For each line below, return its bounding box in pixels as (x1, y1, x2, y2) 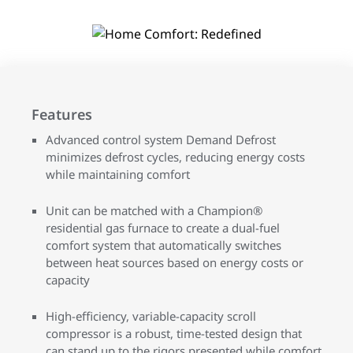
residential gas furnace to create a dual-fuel (46, 219, 280, 236)
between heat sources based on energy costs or (46, 254, 303, 270)
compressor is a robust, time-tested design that (46, 325, 302, 341)
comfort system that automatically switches (46, 236, 281, 253)
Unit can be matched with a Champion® (46, 202, 262, 218)
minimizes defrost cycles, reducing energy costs (46, 148, 305, 165)
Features (32, 104, 92, 124)
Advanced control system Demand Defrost (46, 131, 276, 147)
